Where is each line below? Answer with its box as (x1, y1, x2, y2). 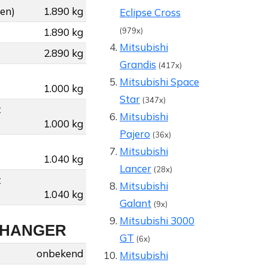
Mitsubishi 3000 (120, 214, 194, 227)
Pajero (120, 127, 150, 141)
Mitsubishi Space (120, 75, 199, 89)
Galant (120, 197, 151, 210)
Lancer (120, 162, 151, 175)
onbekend (36, 247, 83, 260)
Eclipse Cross (120, 6, 181, 19)
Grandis (120, 58, 156, 71)
